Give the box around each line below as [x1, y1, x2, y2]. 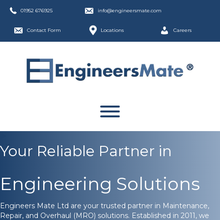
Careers [173, 27, 192, 33]
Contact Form [27, 27, 61, 33]
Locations [100, 27, 124, 33]
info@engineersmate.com [97, 7, 162, 14]
